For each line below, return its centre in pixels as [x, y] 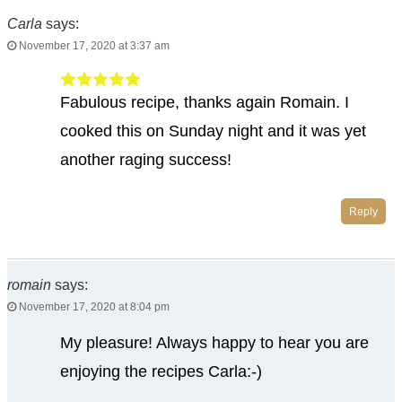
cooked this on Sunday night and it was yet [213, 131]
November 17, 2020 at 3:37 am [93, 46]
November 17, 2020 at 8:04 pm [93, 307]
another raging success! [145, 160]
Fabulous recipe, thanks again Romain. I [204, 103]
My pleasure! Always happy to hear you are [214, 343]
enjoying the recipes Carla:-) [161, 372]
